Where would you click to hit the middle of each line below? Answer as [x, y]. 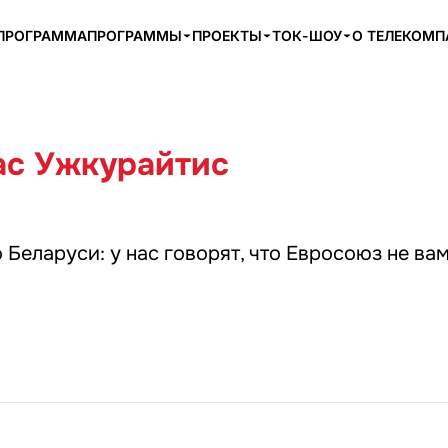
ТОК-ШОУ [307, 35]
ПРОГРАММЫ [134, 35]
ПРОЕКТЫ [227, 35]
